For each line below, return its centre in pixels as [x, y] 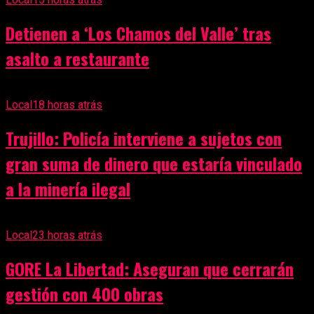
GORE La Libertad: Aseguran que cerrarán [150, 268]
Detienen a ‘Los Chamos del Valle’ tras [138, 33]
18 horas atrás [67, 104]
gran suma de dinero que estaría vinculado [154, 163]
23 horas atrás [67, 235]
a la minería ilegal [68, 188]
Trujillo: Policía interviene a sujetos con [144, 138]
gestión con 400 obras [84, 293]
